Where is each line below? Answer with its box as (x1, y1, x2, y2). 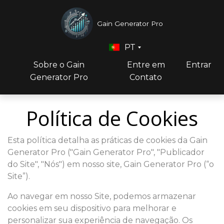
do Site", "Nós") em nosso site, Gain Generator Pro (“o (7, 159, 214, 169)
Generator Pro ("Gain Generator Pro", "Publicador (7, 147, 204, 157)
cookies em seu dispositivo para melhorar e (7, 203, 176, 213)
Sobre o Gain (33, 60, 85, 69)
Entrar (186, 60, 211, 69)
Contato (129, 72, 162, 82)
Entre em (126, 60, 165, 69)
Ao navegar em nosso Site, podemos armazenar (7, 191, 196, 201)
